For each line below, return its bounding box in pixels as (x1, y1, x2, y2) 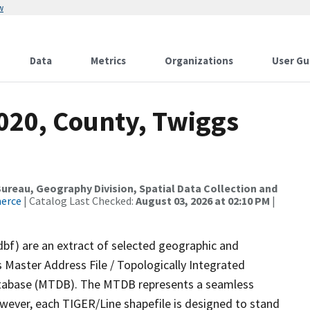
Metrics (91, 54, 126, 67)
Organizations (165, 54, 233, 67)
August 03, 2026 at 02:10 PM (136, 194, 270, 208)
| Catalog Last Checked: (21, 194, 136, 208)
